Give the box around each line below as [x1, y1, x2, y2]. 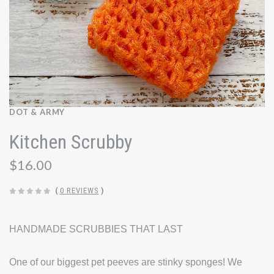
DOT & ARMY [9, 106, 65, 117]
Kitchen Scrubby [9, 130, 132, 154]
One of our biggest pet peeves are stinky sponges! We [9, 256, 242, 267]
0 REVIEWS [59, 186, 99, 196]
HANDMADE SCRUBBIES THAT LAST [9, 224, 183, 235]
